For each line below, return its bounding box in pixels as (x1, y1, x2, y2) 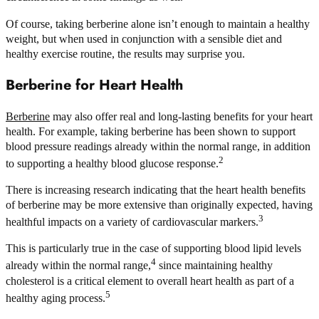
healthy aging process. (6, 291, 105, 304)
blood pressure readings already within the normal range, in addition (6, 140, 310, 152)
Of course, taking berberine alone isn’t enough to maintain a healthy (6, 17, 310, 30)
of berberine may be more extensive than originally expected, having (6, 198, 313, 211)
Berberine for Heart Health (6, 74, 183, 95)
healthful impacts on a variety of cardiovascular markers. (6, 216, 258, 229)
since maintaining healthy (156, 259, 273, 272)
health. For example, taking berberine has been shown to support (6, 125, 296, 137)
